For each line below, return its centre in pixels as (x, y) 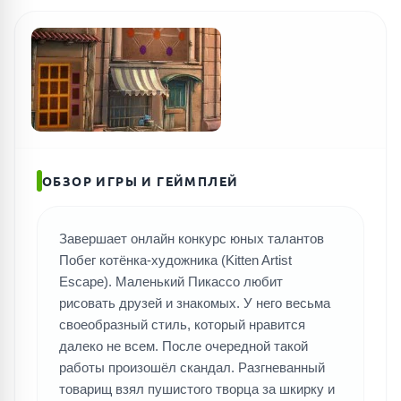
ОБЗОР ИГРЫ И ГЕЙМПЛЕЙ (141, 180)
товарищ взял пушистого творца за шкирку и (197, 389)
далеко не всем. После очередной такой (183, 346)
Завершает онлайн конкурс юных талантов (192, 239)
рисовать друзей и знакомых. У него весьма (195, 303)
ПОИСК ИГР (217, 71)
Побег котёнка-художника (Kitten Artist (175, 260)
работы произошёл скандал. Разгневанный (192, 367)
